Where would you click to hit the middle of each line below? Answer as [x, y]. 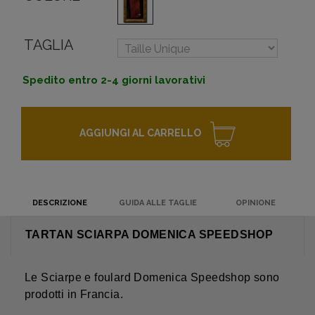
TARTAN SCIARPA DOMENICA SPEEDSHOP [149, 235]
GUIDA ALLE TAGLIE [157, 203]
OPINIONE [255, 203]
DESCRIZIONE [59, 203]
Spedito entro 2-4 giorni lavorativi [114, 81]
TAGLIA [49, 45]
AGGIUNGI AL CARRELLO [140, 133]
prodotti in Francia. [74, 295]
